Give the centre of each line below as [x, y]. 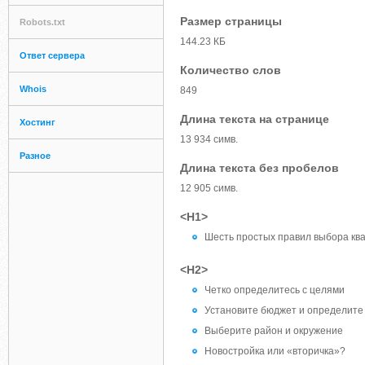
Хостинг [37, 122]
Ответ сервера [52, 55]
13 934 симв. [209, 139]
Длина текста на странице [255, 119]
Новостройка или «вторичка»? [275, 351]
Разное [35, 156]
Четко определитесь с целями [275, 290]
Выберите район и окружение [274, 331]
